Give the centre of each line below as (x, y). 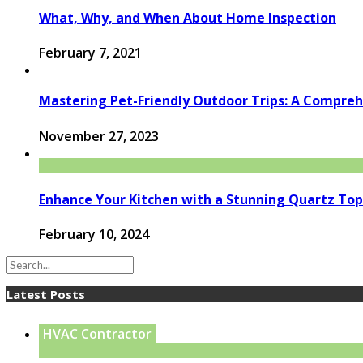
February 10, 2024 (94, 235)
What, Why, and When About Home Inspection (188, 17)
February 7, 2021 (90, 53)
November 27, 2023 (99, 136)
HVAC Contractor (97, 334)
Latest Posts (46, 295)
